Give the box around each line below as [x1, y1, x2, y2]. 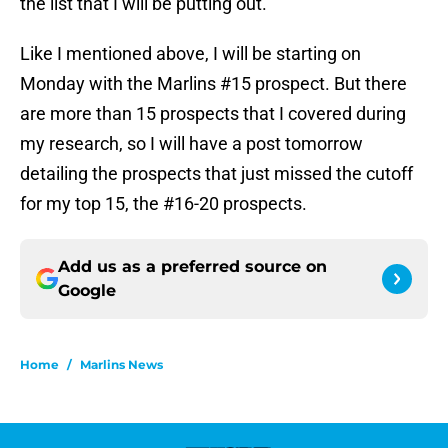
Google [58, 281, 116, 301]
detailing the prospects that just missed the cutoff [20, 163, 413, 185]
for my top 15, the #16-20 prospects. [20, 193, 307, 215]
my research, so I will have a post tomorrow [20, 133, 363, 155]
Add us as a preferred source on [58, 257, 327, 277]
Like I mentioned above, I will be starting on [20, 43, 361, 65]
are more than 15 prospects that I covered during [20, 103, 406, 125]
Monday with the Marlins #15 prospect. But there [20, 73, 407, 95]
